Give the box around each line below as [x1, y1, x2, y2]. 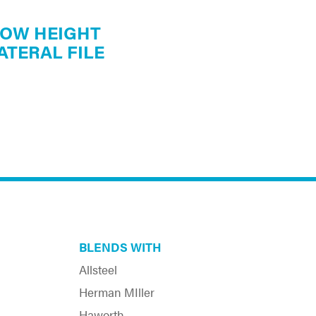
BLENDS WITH [79, 238, 162, 255]
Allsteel [79, 260, 117, 278]
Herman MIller [79, 283, 154, 300]
